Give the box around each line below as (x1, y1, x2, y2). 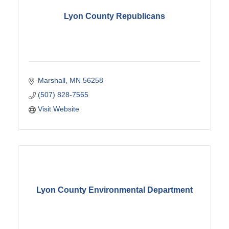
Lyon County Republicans (64, 12, 165, 21)
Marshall (37, 76, 65, 84)
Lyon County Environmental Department (36, 186, 193, 195)
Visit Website (37, 104, 79, 113)
